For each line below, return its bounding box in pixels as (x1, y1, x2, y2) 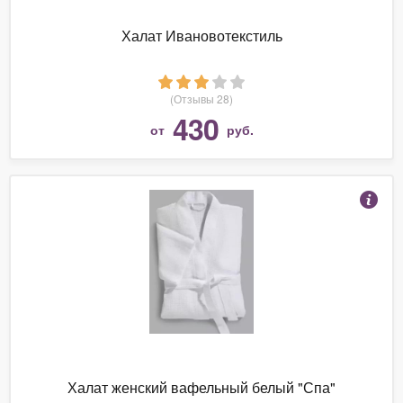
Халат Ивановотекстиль (121, 24, 282, 46)
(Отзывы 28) (170, 90, 233, 106)
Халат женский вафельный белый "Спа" (67, 376, 336, 398)
